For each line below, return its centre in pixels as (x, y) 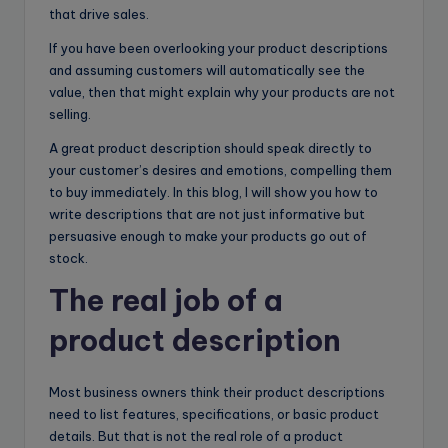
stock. (68, 257)
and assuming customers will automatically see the (207, 69)
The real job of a (166, 300)
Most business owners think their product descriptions (217, 391)
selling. (70, 113)
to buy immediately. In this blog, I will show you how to (213, 191)
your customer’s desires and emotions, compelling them (220, 169)
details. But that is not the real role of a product (196, 435)
